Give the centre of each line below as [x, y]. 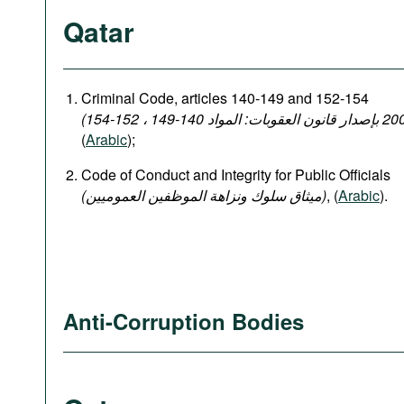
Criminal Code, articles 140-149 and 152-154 [225, 98]
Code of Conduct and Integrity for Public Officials [236, 174]
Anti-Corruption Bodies [184, 321]
